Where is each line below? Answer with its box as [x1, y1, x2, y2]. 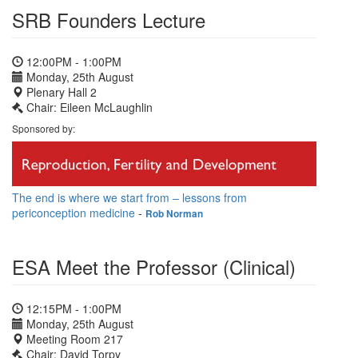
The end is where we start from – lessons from [12, 189, 247, 206]
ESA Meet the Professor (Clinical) [12, 253, 296, 281]
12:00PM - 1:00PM [23, 53, 121, 70]
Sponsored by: [12, 121, 75, 135]
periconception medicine [12, 205, 135, 221]
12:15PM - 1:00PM [23, 300, 121, 317]
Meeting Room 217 [23, 331, 123, 348]
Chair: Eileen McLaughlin [26, 98, 153, 115]
